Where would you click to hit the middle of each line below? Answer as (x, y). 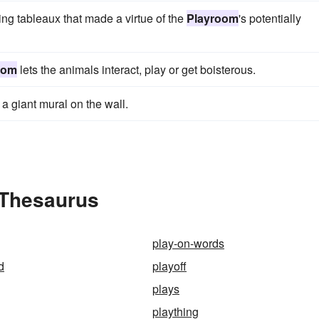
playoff (169, 266)
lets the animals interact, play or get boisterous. (136, 69)
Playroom (213, 18)
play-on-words (188, 243)
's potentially (270, 18)
